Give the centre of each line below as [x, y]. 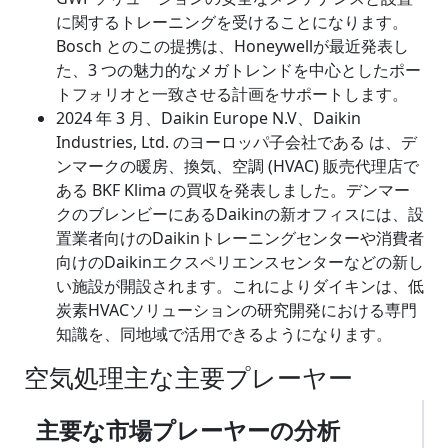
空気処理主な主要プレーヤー [188, 377]
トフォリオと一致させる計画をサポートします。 [232, 94]
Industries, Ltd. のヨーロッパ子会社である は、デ [236, 142]
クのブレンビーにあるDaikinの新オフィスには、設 [240, 214]
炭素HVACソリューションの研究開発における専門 [236, 310]
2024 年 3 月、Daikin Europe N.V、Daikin [208, 118]
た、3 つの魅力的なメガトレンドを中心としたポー [238, 70]
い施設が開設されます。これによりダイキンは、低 [240, 286]
